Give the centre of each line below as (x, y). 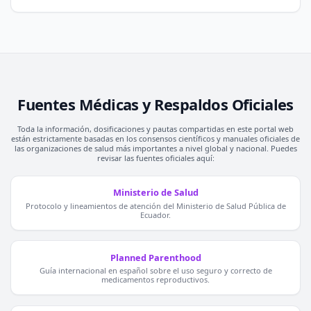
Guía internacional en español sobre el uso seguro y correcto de (155, 271)
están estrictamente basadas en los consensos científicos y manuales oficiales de (155, 139)
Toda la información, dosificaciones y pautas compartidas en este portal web (155, 129)
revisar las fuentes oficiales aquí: (155, 158)
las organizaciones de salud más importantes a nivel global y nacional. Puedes (155, 149)
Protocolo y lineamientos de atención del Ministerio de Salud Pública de (155, 205)
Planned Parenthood (155, 257)
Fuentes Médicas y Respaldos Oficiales (155, 104)
